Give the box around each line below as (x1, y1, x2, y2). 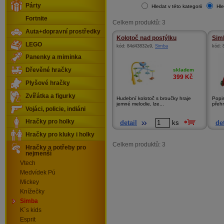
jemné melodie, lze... (116, 101, 164, 107)
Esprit (20, 216, 35, 223)
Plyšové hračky (25, 79, 70, 86)
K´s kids (20, 207, 41, 213)
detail (120, 119, 137, 127)
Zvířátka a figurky (25, 92, 75, 99)
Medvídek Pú (20, 169, 55, 175)
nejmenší (25, 150, 51, 157)
